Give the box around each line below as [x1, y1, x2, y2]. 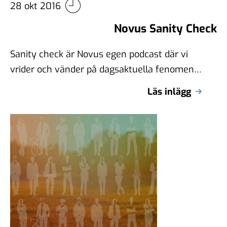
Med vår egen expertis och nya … [10, 78, 149, 91]
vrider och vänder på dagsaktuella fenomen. [10, 63, 196, 75]
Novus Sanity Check [114, 21, 217, 36]
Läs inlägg [147, 85, 191, 98]
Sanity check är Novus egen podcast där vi [10, 48, 188, 60]
